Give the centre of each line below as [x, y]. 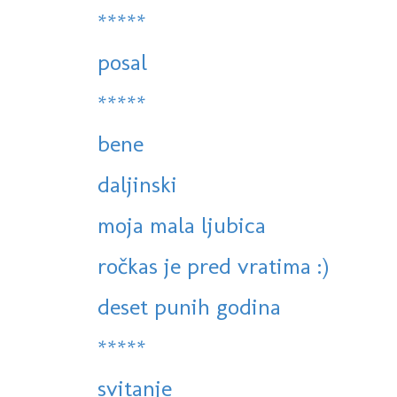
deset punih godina [189, 307]
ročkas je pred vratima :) [213, 266]
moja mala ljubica [182, 226]
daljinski [137, 185]
